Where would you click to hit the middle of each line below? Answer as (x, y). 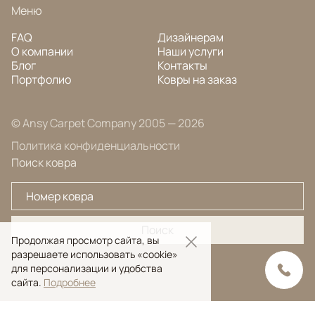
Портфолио (41, 79)
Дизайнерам (191, 37)
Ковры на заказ (197, 79)
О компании (42, 51)
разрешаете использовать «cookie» (95, 254)
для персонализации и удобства (87, 268)
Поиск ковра (44, 162)
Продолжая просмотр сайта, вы (85, 240)
